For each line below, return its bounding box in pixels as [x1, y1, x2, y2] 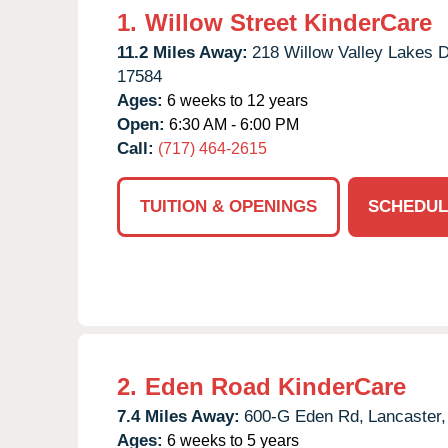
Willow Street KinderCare [145, 8, 432, 36]
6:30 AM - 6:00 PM [165, 115, 299, 133]
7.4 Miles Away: [117, 406, 240, 426]
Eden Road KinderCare [145, 372, 406, 400]
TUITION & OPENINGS [140, 196, 317, 216]
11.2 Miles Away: [117, 42, 248, 62]
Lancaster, [368, 406, 446, 426]
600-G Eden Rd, [244, 406, 364, 426]
